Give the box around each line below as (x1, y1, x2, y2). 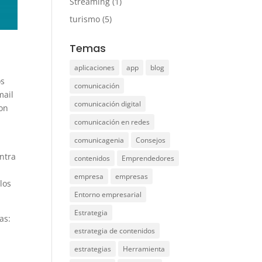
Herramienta (123, 244, 166, 254)
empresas (115, 171, 149, 181)
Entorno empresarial (74, 189, 142, 199)
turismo (70, 13, 101, 25)
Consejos (136, 135, 166, 145)
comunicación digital (74, 99, 142, 109)
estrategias (74, 244, 112, 254)
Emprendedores (122, 153, 175, 163)
